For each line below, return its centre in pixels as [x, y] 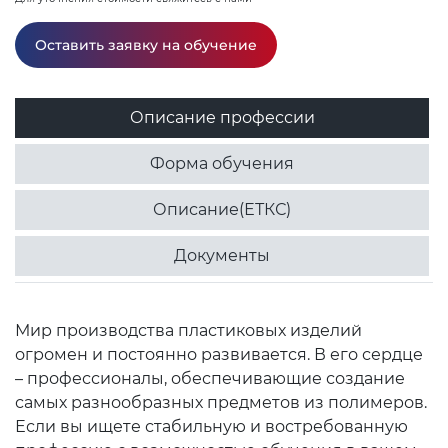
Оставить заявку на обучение [146, 44]
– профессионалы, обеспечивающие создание [210, 378]
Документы [222, 255]
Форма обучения [222, 163]
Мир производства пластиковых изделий [188, 330]
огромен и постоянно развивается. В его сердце [219, 354]
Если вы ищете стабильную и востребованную [211, 426]
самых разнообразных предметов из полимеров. [221, 402]
